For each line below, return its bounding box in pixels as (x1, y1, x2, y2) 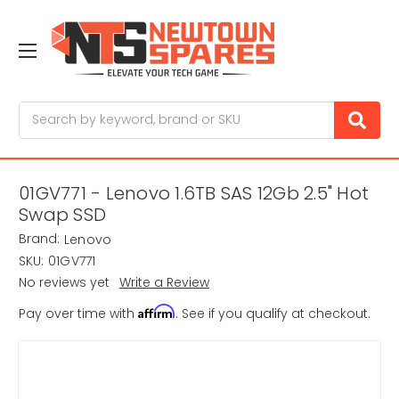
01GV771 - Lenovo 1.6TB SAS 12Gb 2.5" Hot (19, 181, 369, 207)
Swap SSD (19, 202, 106, 228)
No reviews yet (19, 273, 110, 292)
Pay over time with (19, 305, 138, 323)
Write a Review (118, 273, 209, 292)
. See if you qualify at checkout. (175, 305, 370, 323)
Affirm (138, 304, 175, 320)
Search (19, 101, 63, 119)
